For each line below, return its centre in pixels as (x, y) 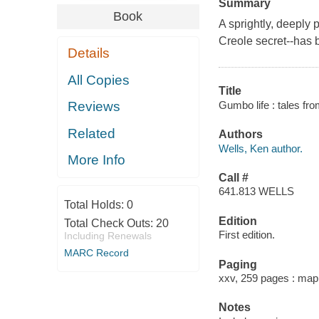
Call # (233, 177)
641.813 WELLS (256, 192)
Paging (237, 264)
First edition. (246, 235)
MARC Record (96, 252)
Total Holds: (95, 204)
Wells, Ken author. (260, 148)
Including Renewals (108, 235)
